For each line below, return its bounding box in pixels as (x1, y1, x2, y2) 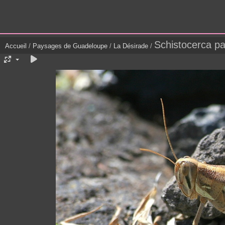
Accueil (5, 42, 27, 50)
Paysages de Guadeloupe (33, 42, 107, 50)
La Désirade (114, 42, 148, 50)
